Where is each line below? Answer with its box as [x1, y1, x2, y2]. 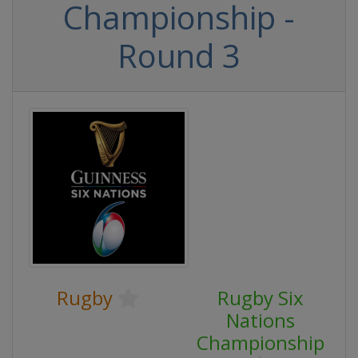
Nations [225, 307, 295, 333]
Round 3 [117, 34, 241, 78]
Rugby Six [217, 284, 304, 311]
